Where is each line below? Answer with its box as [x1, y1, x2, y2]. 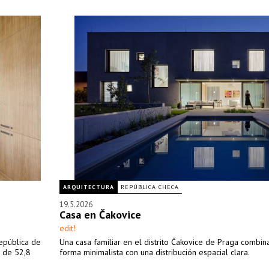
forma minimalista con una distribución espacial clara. [59, 247, 250, 258]
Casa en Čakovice [59, 208, 141, 222]
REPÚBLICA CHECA [121, 183, 179, 191]
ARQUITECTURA [63, 183, 114, 191]
